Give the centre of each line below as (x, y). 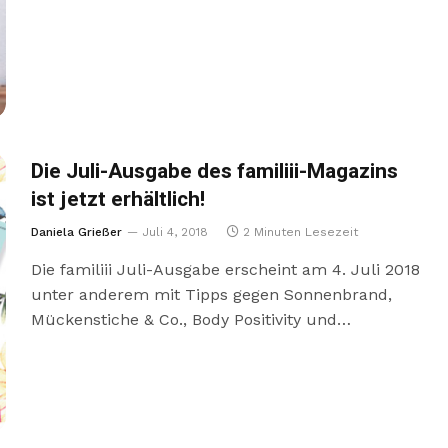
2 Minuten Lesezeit (300, 232)
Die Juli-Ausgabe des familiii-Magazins (214, 172)
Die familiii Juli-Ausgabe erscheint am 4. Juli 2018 (225, 270)
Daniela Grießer (76, 232)
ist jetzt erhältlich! (117, 200)
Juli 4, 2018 (174, 232)
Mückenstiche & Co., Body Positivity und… (190, 320)
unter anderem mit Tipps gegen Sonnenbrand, (211, 295)
